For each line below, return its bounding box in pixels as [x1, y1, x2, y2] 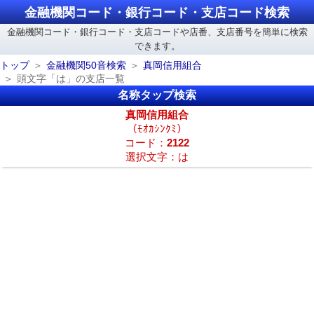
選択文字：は [125, 151, 189, 163]
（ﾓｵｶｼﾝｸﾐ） [127, 123, 187, 135]
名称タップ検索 [118, 89, 196, 101]
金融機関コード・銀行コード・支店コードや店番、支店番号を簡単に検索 [6, 27, 308, 37]
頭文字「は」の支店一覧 [17, 74, 125, 84]
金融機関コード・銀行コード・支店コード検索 [25, 6, 289, 20]
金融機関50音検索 [46, 60, 126, 71]
